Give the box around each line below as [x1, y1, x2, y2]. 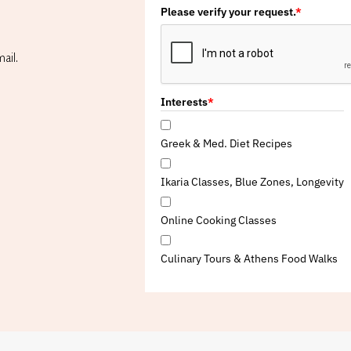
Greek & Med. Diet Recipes [160, 136, 292, 150]
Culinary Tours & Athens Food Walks [160, 251, 338, 266]
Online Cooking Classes [160, 212, 277, 227]
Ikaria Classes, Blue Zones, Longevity [160, 174, 344, 189]
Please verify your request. [160, 4, 295, 19]
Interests [160, 95, 208, 109]
